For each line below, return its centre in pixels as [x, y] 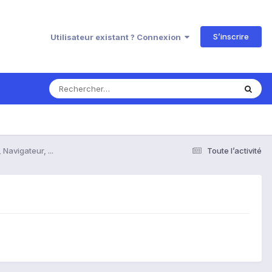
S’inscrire [231, 36]
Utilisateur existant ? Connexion [117, 37]
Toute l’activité [234, 150]
